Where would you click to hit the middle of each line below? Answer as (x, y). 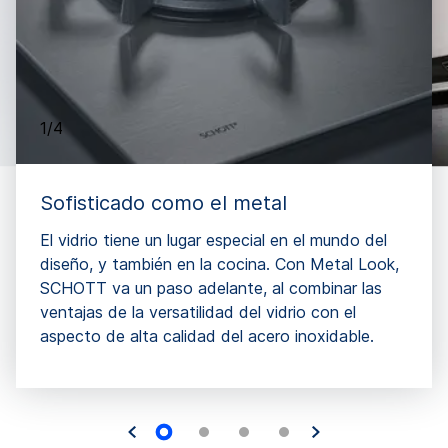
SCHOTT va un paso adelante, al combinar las (211, 288)
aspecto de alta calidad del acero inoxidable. (207, 336)
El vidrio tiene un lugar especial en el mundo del (213, 240)
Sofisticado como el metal (163, 203)
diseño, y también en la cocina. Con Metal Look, (219, 264)
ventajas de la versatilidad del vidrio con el (198, 312)
